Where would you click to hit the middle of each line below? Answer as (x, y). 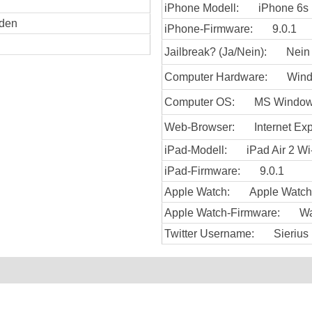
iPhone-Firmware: (209, 29)
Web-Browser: (200, 127)
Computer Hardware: (216, 77)
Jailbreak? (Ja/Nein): (216, 52)
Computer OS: (200, 102)
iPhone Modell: (202, 8)
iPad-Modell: (196, 150)
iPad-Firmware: (202, 171)
